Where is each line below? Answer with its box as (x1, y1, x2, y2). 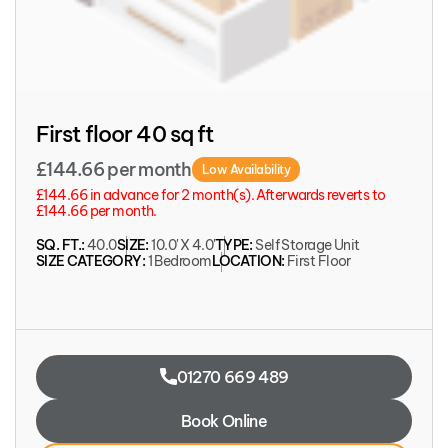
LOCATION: (211, 251, 287, 270)
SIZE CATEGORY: (36, 251, 148, 270)
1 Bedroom (147, 251, 212, 270)
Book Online (181, 410, 267, 431)
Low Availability (201, 161, 291, 177)
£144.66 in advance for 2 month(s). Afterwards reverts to (36, 185, 386, 204)
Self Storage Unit (255, 235, 360, 254)
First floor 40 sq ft (36, 119, 214, 148)
